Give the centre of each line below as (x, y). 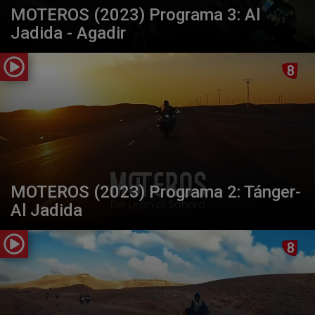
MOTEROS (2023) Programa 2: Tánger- (156, 192)
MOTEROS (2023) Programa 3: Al (135, 14)
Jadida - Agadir (68, 33)
